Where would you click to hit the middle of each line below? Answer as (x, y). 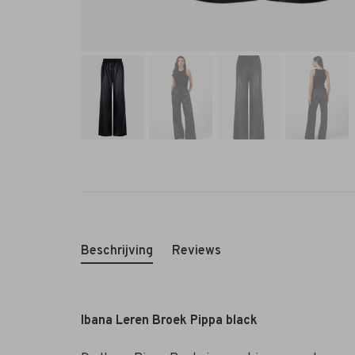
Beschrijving (117, 252)
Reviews (197, 252)
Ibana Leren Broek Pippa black (169, 321)
